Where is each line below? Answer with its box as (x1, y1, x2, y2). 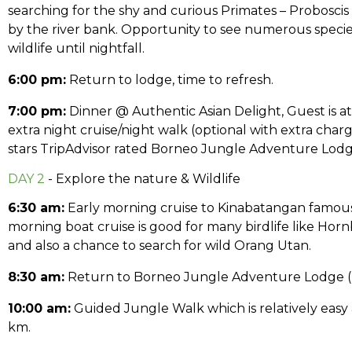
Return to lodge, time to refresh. (66, 72, 273, 87)
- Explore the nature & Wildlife (45, 171, 240, 186)
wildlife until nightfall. (8, 41, 145, 56)
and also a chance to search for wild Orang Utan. (8, 238, 311, 253)
